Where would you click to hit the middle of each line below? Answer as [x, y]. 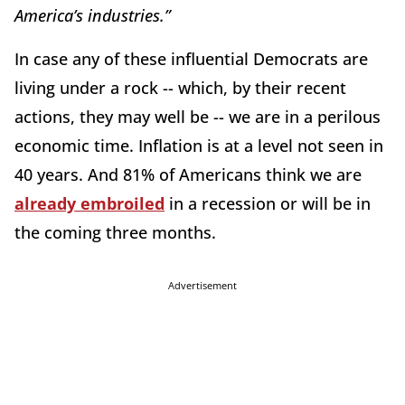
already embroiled [89, 203]
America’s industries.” [93, 15]
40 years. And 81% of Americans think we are [188, 174]
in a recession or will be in [268, 203]
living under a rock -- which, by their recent [180, 87]
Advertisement [202, 285]
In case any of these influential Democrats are [191, 58]
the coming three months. [118, 232]
